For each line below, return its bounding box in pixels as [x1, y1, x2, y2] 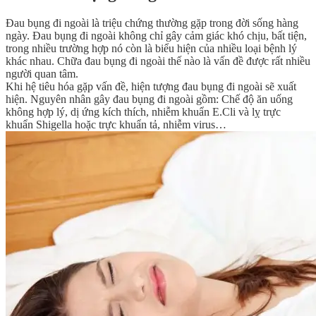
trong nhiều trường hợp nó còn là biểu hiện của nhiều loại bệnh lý [6, 42, 297, 54]
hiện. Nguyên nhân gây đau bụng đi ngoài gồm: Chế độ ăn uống [6, 92, 293, 105]
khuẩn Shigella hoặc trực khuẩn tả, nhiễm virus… [6, 118, 226, 130]
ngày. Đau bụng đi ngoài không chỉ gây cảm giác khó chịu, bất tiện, [6, 29, 307, 42]
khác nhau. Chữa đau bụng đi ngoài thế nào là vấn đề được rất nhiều [6, 54, 310, 67]
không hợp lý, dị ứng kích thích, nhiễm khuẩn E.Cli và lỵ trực [6, 105, 281, 118]
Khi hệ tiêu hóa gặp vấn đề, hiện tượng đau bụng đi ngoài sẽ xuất [6, 80, 296, 92]
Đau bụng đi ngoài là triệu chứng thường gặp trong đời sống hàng [6, 16, 298, 29]
